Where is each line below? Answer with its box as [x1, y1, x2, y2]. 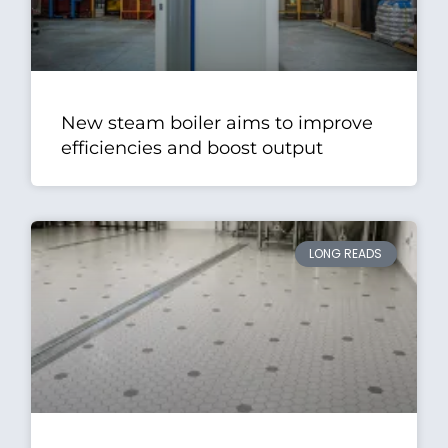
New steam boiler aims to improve [61, 111, 374, 134]
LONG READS [309, 244, 383, 262]
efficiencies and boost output [61, 136, 324, 159]
